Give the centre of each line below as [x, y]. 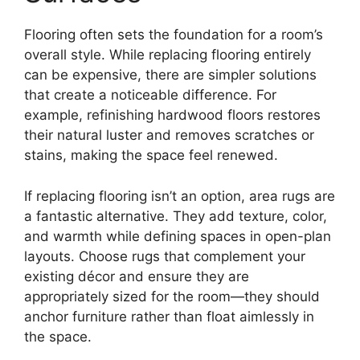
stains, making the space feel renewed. [151, 155]
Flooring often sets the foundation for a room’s [174, 35]
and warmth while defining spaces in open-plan [178, 236]
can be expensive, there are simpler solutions [170, 75]
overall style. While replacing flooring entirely [168, 55]
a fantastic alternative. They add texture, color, [176, 216]
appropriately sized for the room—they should [172, 296]
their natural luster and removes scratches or [169, 135]
